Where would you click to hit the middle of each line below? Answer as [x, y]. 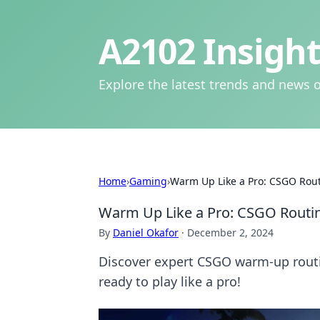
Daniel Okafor [146, 232]
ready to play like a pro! [170, 281]
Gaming [148, 181]
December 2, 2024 [230, 232]
